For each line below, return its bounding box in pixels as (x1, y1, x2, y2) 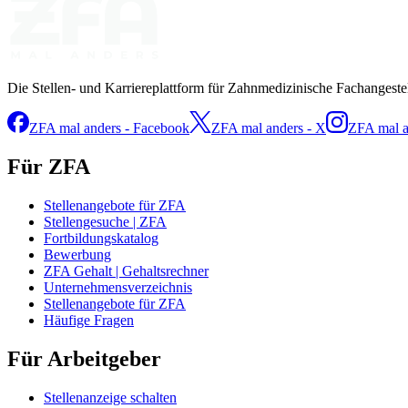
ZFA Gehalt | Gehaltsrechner (44, 262, 209, 279)
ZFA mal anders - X (211, 120, 326, 136)
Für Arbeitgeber (7, 346, 161, 371)
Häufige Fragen (44, 311, 134, 328)
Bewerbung (44, 246, 111, 262)
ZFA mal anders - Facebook (29, 120, 189, 136)
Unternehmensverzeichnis (44, 279, 192, 295)
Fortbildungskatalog (44, 229, 158, 246)
